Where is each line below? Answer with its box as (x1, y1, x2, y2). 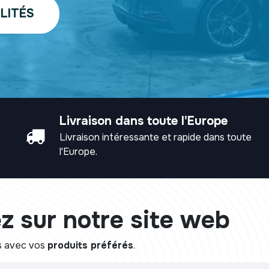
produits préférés (47, 238, 133, 252)
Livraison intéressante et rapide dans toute (59, 130, 252, 144)
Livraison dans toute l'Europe (59, 113, 228, 128)
